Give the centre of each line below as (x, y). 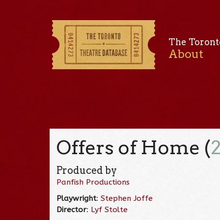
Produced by (87, 170)
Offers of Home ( (134, 147)
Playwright (77, 198)
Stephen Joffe (127, 198)
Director (72, 209)
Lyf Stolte (110, 209)
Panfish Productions (93, 182)
